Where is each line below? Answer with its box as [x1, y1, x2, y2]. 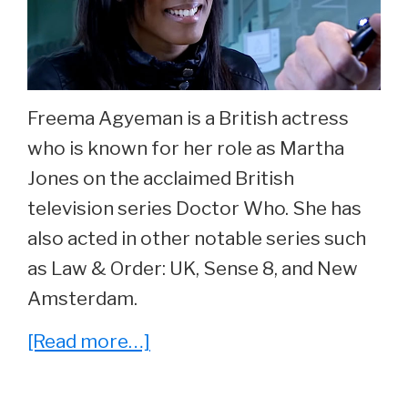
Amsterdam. [27, 286, 138, 310]
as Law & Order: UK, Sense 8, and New [27, 256, 358, 280]
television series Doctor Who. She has [27, 196, 362, 219]
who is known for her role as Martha [27, 136, 344, 159]
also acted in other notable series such [27, 226, 366, 250]
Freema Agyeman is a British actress [27, 106, 349, 129]
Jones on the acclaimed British [27, 166, 294, 189]
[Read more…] [27, 329, 150, 352]
